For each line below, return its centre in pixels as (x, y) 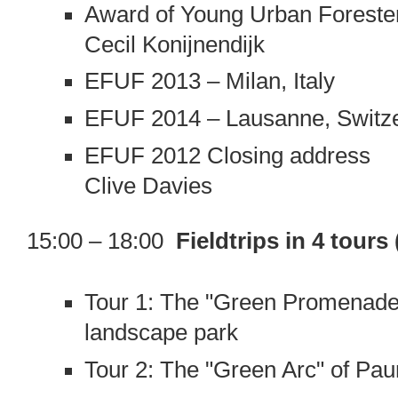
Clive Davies (148, 185)
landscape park (161, 333)
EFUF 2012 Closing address (227, 155)
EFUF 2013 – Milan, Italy (209, 81)
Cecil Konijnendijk (174, 44)
